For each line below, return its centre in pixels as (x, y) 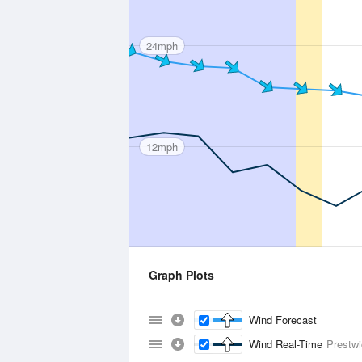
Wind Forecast (283, 320)
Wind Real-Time (288, 344)
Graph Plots (181, 275)
